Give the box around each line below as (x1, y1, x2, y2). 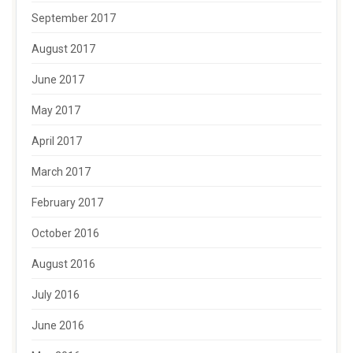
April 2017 (32, 135, 82, 147)
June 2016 (32, 319, 84, 332)
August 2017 (32, 43, 95, 55)
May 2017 (32, 104, 80, 117)
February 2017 (32, 196, 103, 209)
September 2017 (32, 12, 116, 24)
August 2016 (32, 258, 95, 270)
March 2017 (32, 165, 91, 178)
